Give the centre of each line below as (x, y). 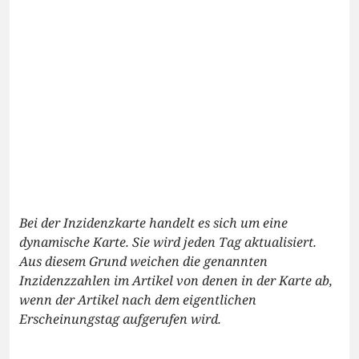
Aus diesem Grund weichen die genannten (143, 261)
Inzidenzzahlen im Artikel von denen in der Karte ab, (176, 280)
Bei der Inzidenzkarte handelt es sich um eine (153, 222)
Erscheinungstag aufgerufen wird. (120, 319)
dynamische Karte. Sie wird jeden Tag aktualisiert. (168, 242)
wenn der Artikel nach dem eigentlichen (138, 299)
